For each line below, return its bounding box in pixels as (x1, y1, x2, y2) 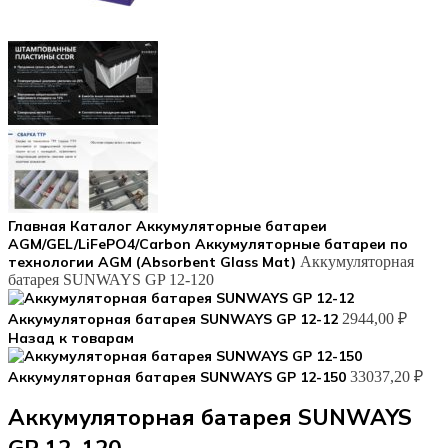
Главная (8, 217, 70, 235)
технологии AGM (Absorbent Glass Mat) (8, 253, 300, 271)
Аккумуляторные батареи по (195, 235, 408, 253)
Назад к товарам (8, 329, 134, 347)
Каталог (70, 217, 136, 235)
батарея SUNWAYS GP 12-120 (8, 271, 214, 288)
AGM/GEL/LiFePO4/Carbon (8, 235, 195, 253)
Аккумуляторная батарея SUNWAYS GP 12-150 (8, 368, 350, 386)
